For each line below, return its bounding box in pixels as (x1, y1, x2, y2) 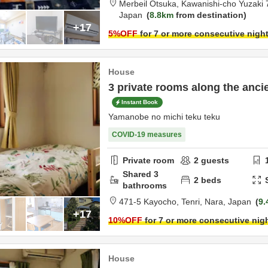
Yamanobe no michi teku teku (108, 112, 220, 121)
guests (199, 155, 230, 165)
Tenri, (181, 197, 205, 206)
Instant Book (121, 99, 158, 106)
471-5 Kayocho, (119, 197, 181, 206)
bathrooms (123, 181, 167, 190)
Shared (123, 169, 154, 179)
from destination (173, 10, 243, 20)
